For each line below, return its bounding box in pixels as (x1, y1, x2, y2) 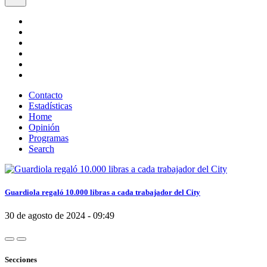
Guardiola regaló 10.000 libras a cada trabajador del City (5, 188, 200, 197)
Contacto (29, 90, 63, 100)
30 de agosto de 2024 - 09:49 (5, 210, 114, 221)
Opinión (29, 122, 60, 132)
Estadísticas (29, 101, 72, 111)
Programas (29, 133, 69, 143)
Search (29, 144, 54, 154)
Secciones (5, 254, 37, 264)
